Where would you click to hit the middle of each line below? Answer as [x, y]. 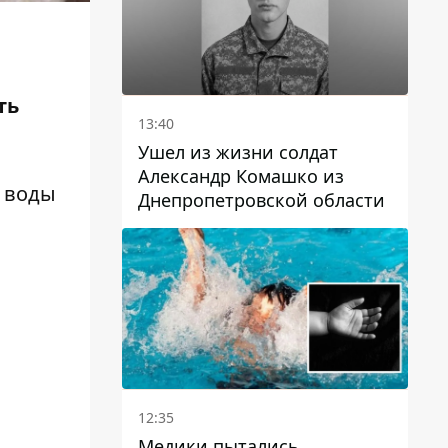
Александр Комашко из [241, 175]
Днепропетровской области [261, 199]
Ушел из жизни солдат [238, 151]
